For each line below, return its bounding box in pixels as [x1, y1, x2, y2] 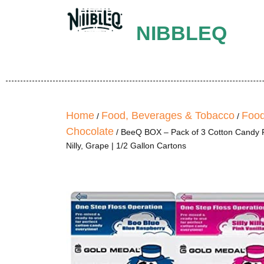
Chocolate [66, 126, 114, 137]
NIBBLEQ [136, 22, 227, 44]
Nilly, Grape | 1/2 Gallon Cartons [66, 141, 186, 150]
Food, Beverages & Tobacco [101, 110, 235, 121]
